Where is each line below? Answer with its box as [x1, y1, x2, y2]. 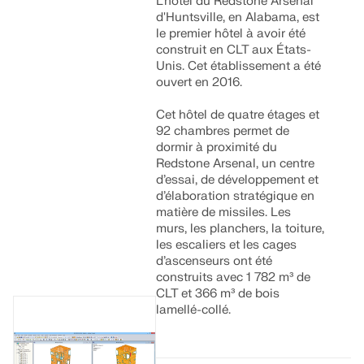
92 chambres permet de [156, 123, 290, 139]
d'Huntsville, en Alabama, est [156, 10, 320, 25]
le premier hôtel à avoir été [156, 26, 306, 41]
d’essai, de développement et [156, 172, 319, 188]
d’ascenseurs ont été [156, 253, 273, 269]
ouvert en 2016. [156, 75, 243, 90]
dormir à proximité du [156, 140, 278, 155]
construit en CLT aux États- [156, 42, 312, 58]
